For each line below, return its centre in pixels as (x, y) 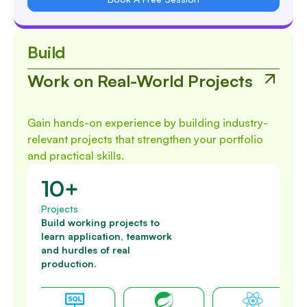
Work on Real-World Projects (140, 81)
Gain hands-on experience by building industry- (148, 123)
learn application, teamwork (107, 236)
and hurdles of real (86, 250)
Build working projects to (100, 223)
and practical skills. (76, 156)
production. (69, 264)
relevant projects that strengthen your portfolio (145, 139)
